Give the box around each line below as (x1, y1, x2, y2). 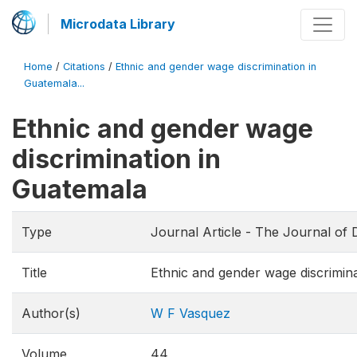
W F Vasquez (151, 305, 230, 321)
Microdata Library (61, 16, 175, 32)
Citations (63, 61, 105, 73)
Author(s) (22, 305, 80, 321)
